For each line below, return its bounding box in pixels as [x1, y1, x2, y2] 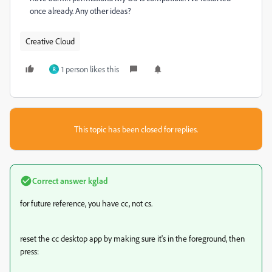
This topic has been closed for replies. [74, 124, 198, 134]
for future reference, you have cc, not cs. [20, 198, 152, 208]
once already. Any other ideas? [30, 5, 131, 16]
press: [20, 246, 39, 256]
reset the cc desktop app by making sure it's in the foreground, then [20, 233, 245, 243]
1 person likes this [61, 64, 119, 74]
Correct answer [32, 175, 86, 186]
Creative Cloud [25, 36, 75, 46]
